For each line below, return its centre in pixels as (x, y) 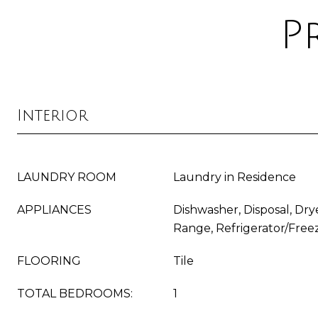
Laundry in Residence (235, 177)
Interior (53, 116)
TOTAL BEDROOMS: (75, 294)
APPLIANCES (54, 210)
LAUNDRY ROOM (67, 177)
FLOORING (49, 261)
